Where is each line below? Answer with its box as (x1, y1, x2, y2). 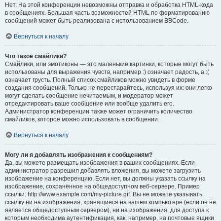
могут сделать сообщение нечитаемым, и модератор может (5, 92, 173, 99)
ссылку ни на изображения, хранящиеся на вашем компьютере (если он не (5, 199, 216, 206)
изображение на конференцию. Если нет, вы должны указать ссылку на (5, 175, 206, 182)
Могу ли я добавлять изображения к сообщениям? (5, 151, 152, 158)
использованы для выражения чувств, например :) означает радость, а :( (5, 69, 209, 75)
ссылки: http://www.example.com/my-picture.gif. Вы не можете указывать (5, 191, 202, 198)
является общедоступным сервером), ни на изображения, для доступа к (5, 207, 209, 214)
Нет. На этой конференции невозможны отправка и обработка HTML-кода (5, 1, 213, 8)
